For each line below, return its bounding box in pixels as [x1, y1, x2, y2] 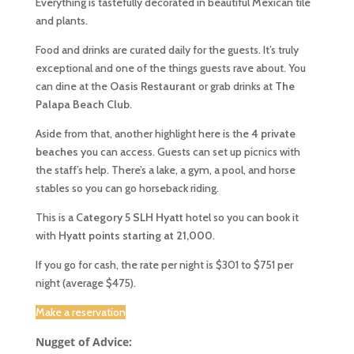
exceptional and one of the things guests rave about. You [35, 61, 306, 75]
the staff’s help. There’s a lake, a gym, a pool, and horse [35, 163, 296, 177]
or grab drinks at [195, 79, 275, 93]
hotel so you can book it [183, 210, 299, 224]
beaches [35, 145, 78, 159]
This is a [35, 210, 76, 224]
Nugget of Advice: [35, 334, 132, 349]
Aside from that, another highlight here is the [35, 126, 251, 141]
